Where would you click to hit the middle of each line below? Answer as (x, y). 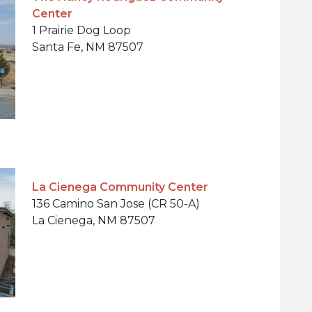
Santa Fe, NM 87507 (88, 47)
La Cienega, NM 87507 (94, 220)
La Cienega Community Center (120, 187)
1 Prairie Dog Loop (81, 30)
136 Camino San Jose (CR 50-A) (116, 203)
